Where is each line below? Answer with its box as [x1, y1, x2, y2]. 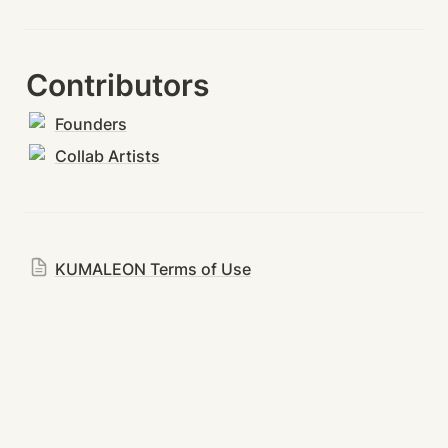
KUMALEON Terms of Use [54, 259, 251, 280]
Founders [54, 114, 127, 135]
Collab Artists [54, 146, 160, 167]
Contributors [26, 67, 209, 104]
